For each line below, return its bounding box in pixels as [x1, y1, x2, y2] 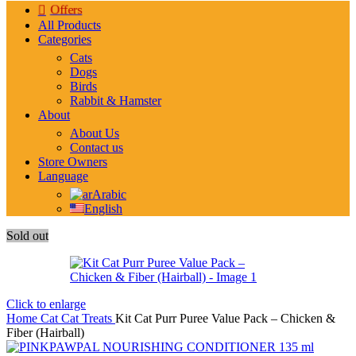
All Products [38, 18, 101, 32]
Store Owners [38, 155, 107, 168]
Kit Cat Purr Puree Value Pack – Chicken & [115, 311, 335, 325]
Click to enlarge [6, 297, 86, 311]
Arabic [92, 188, 126, 201]
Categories [38, 33, 91, 46]
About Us [70, 126, 119, 140]
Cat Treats [61, 311, 115, 325]
